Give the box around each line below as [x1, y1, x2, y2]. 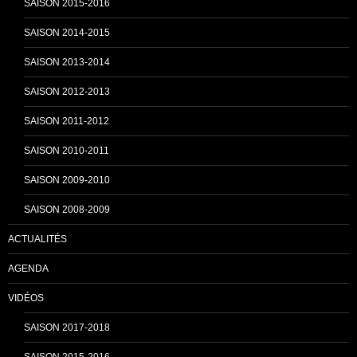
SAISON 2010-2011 [24, 145, 109, 156]
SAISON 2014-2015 [24, 27, 110, 38]
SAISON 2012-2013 [24, 86, 110, 97]
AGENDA [8, 263, 49, 274]
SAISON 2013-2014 [24, 57, 110, 68]
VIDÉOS [8, 292, 44, 304]
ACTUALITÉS [8, 233, 67, 245]
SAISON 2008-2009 [24, 204, 110, 215]
